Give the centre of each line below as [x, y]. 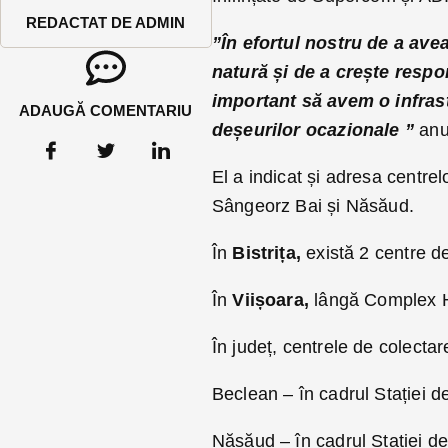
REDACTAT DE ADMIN [106, 22]
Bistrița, [267, 253]
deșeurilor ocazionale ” [315, 130]
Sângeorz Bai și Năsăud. [312, 206]
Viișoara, [271, 300]
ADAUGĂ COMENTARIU [106, 110]
